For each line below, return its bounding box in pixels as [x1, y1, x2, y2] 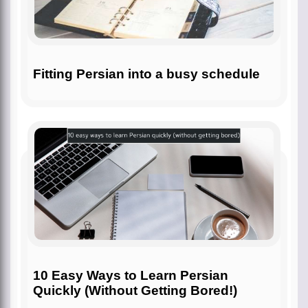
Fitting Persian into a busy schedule [33, 66, 260, 81]
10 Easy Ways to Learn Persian [33, 267, 228, 283]
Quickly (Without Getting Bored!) [33, 283, 237, 298]
